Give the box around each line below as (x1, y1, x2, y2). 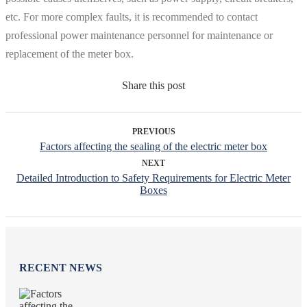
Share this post (122, 79, 185, 91)
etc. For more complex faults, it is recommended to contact (5, 10, 258, 23)
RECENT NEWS (19, 262, 102, 274)
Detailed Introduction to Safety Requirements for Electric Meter (16, 171, 291, 184)
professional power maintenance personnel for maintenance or (5, 29, 273, 41)
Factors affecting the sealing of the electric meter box (40, 140, 267, 152)
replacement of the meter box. (5, 47, 134, 60)
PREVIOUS (132, 126, 175, 136)
